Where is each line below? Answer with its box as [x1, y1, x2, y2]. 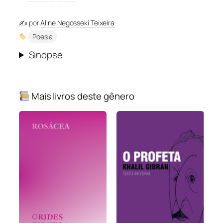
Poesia [32, 31, 53, 41]
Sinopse [28, 48, 63, 61]
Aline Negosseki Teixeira [40, 17, 115, 27]
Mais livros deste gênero [29, 89, 134, 103]
